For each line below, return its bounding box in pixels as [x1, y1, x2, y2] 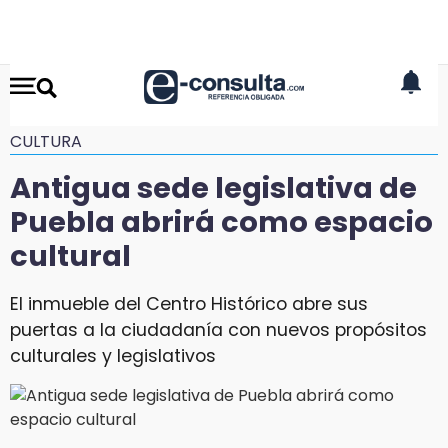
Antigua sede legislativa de [10, 168, 417, 208]
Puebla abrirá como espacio [10, 202, 433, 242]
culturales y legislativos [10, 343, 216, 368]
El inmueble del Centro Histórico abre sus [10, 291, 368, 316]
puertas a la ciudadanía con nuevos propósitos [10, 317, 427, 342]
